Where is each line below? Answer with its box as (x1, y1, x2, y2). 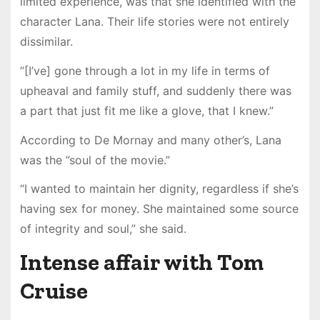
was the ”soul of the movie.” (19, 152, 170, 167)
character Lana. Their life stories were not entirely (19, 14, 289, 29)
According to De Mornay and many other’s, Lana (19, 132, 281, 147)
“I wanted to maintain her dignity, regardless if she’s (19, 181, 299, 196)
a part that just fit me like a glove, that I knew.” (19, 103, 274, 118)
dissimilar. (19, 34, 73, 49)
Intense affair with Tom (19, 249, 264, 276)
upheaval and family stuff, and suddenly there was (19, 83, 291, 98)
